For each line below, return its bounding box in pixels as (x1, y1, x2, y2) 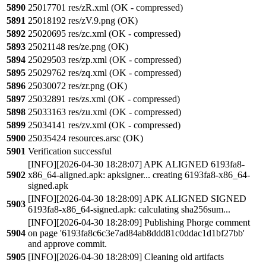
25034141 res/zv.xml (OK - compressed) (28, 120, 180, 131)
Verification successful (28, 146, 112, 157)
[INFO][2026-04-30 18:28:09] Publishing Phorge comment (28, 217, 250, 228)
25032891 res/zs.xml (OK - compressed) (28, 94, 180, 104)
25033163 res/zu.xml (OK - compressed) (28, 107, 181, 118)
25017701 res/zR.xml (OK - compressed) (28, 2, 183, 13)
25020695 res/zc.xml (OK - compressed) (28, 28, 180, 39)
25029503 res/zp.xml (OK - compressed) (28, 55, 181, 65)
